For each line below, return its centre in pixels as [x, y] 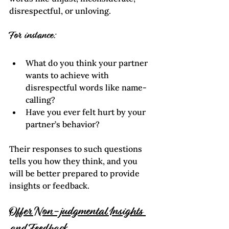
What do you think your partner [88, 63]
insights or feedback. [49, 185]
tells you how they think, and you [74, 161]
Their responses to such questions [77, 148]
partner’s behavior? [63, 124]
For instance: [32, 36]
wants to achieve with [68, 75]
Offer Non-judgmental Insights [77, 212]
